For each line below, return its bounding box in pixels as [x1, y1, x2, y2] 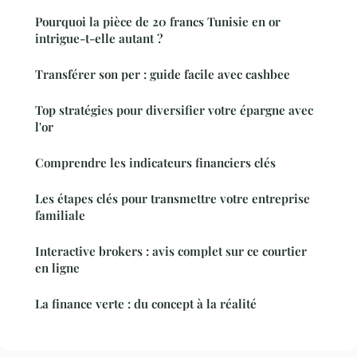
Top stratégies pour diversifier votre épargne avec [35, 102, 313, 119]
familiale [35, 207, 85, 224]
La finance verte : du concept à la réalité [35, 296, 257, 312]
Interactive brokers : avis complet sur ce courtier [35, 243, 307, 260]
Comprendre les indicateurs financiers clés [35, 155, 276, 171]
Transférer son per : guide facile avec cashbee [35, 66, 290, 83]
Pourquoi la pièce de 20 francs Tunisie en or [35, 14, 280, 30]
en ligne [35, 260, 80, 277]
